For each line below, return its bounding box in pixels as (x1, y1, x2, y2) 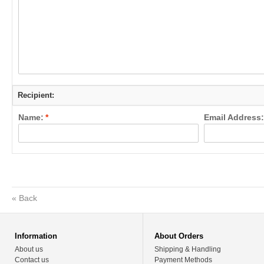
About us (15, 245, 43, 253)
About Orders (154, 232, 204, 240)
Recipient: (18, 91, 54, 100)
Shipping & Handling (154, 245, 222, 253)
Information (15, 232, 57, 240)
